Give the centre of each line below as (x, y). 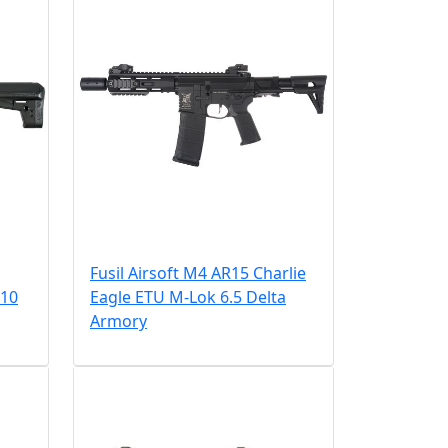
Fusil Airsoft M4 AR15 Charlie (197, 272)
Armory (118, 320)
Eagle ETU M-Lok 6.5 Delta (187, 296)
